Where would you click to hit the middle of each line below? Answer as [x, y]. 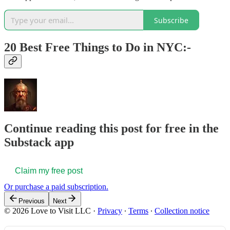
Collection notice [182, 210]
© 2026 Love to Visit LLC [47, 210]
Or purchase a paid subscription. [56, 186]
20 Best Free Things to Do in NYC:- [98, 47]
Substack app [39, 142]
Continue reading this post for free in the [111, 128]
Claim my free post [49, 170]
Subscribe [171, 20]
